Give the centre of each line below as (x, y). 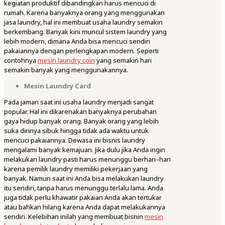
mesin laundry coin (66, 61)
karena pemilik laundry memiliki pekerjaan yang (76, 169)
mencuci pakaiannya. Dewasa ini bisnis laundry (75, 140)
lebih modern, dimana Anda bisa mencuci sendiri (77, 41)
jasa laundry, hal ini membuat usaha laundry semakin (83, 22)
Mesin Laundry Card (58, 86)
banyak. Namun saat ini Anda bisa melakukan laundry (84, 179)
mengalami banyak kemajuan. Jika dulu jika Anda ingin (85, 150)
